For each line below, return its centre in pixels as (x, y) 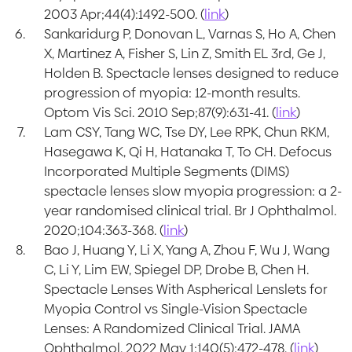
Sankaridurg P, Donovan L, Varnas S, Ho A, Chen (190, 33)
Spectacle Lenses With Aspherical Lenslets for (186, 289)
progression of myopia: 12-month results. (172, 92)
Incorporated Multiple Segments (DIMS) (167, 171)
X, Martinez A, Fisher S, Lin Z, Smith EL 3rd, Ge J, (185, 53)
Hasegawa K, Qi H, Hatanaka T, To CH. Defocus (188, 151)
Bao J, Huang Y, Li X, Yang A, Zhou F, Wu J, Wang (187, 249)
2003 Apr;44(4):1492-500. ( (125, 14)
